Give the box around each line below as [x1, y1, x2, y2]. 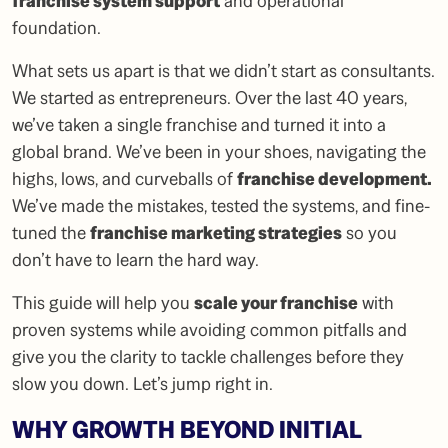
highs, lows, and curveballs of [12, 167, 237, 191]
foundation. [12, 16, 101, 40]
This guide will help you [12, 291, 194, 315]
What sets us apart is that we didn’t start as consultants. [12, 59, 435, 83]
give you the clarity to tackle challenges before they [12, 345, 404, 369]
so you [342, 221, 397, 245]
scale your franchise [194, 291, 358, 315]
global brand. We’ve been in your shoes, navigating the [12, 140, 426, 164]
